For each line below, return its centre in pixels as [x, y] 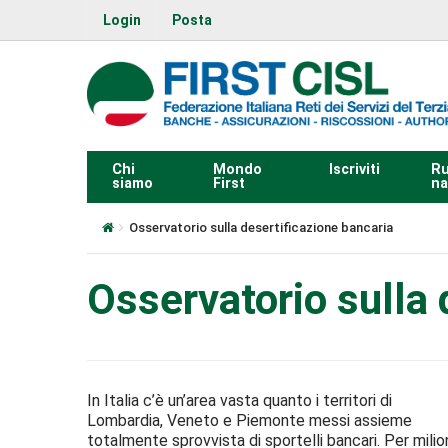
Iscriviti [354, 169]
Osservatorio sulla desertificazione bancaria [261, 227]
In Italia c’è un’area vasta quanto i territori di [239, 400]
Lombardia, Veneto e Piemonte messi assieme [249, 420]
